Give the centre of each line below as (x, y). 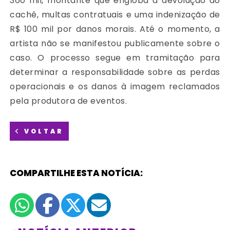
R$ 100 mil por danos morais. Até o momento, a (115, 29)
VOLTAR (43, 131)
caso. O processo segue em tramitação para (115, 58)
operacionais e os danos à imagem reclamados (115, 87)
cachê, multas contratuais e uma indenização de (115, 15)
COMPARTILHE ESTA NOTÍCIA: (76, 173)
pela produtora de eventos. (69, 101)
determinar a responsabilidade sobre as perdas (115, 72)
